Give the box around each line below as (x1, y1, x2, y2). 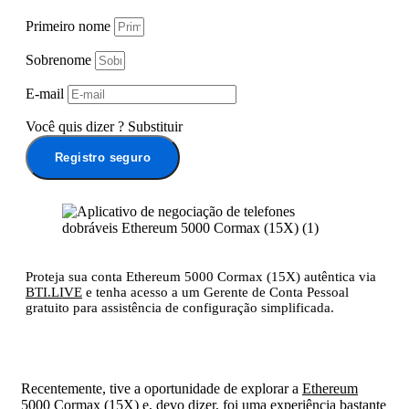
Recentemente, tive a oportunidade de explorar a (21, 381, 302, 397)
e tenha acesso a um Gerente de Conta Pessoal (82, 285, 349, 300)
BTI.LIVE (26, 285, 82, 300)
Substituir (128, 119, 183, 135)
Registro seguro (55, 151, 151, 165)
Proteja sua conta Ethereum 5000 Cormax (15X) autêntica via (26, 269, 376, 285)
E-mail (26, 86, 64, 102)
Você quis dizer (26, 119, 114, 135)
